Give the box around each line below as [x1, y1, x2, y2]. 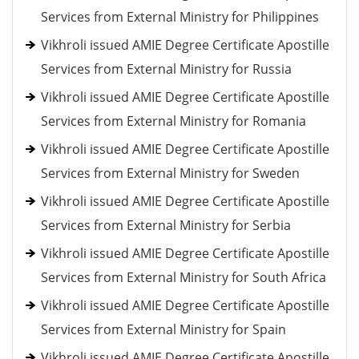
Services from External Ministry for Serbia [41, 216, 291, 234]
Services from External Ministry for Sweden [41, 164, 300, 182]
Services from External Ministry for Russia [41, 60, 292, 78]
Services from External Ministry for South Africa [41, 268, 326, 286]
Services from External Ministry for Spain [41, 321, 286, 338]
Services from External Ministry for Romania [41, 112, 306, 130]
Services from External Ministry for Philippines [41, 8, 319, 26]
